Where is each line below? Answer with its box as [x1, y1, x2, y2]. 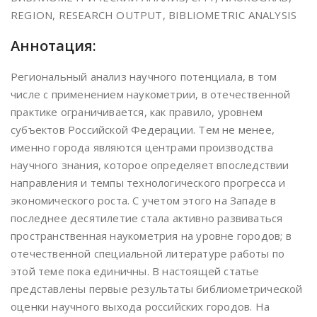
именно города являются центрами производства [11, 140, 273, 154]
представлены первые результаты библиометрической [11, 282, 303, 296]
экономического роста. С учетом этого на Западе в [11, 193, 277, 207]
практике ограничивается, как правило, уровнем [11, 105, 263, 119]
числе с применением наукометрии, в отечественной [11, 87, 291, 101]
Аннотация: [11, 36, 96, 55]
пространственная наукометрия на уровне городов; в [11, 229, 292, 243]
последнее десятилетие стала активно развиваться [11, 211, 283, 225]
